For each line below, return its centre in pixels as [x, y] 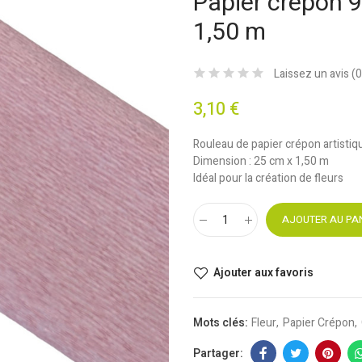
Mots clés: [222, 323]
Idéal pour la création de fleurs [268, 178]
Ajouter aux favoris [263, 273]
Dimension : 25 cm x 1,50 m [261, 161]
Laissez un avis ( [315, 74]
